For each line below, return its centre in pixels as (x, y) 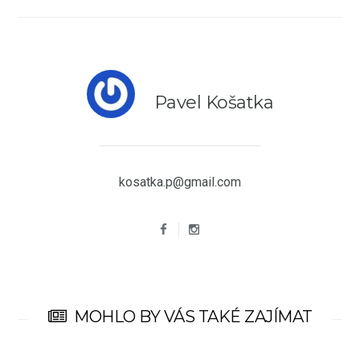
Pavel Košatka (214, 103)
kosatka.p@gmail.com (180, 182)
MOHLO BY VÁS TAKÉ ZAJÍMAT (193, 317)
